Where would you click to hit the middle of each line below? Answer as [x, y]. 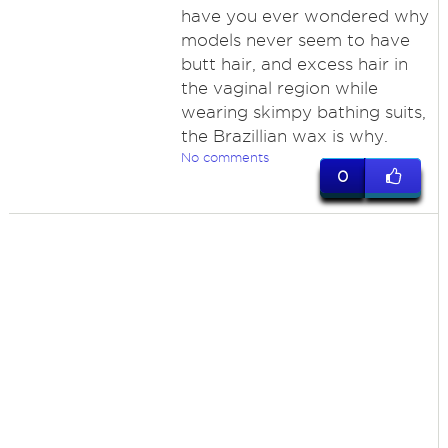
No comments [224, 157]
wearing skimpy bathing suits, [303, 112]
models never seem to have [295, 40]
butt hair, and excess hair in [294, 64]
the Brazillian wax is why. [284, 136]
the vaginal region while [279, 88]
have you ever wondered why [304, 16]
